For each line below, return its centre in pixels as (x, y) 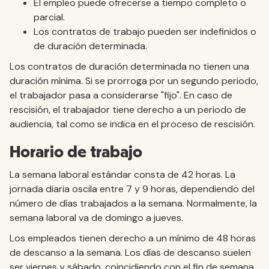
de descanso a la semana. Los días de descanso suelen (130, 252)
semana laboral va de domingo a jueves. (96, 218)
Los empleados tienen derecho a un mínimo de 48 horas (133, 238)
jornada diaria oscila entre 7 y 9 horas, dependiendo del (132, 189)
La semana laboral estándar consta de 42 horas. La (122, 174)
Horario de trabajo (76, 153)
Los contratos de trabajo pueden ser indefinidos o (145, 32)
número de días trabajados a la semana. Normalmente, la (133, 203)
